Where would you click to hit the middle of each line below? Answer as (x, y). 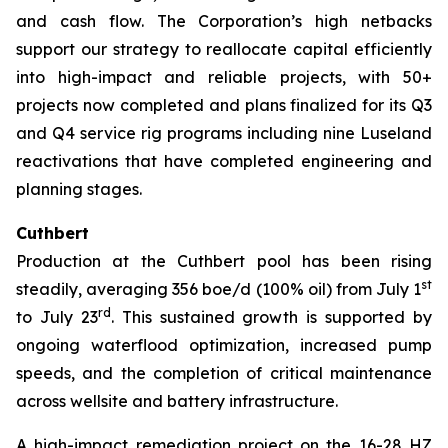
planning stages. (79, 189)
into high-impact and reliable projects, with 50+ (224, 77)
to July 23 (57, 317)
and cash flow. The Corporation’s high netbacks (224, 21)
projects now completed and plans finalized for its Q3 (224, 105)
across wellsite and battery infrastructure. (177, 401)
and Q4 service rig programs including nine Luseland (224, 133)
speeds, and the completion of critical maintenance (224, 373)
